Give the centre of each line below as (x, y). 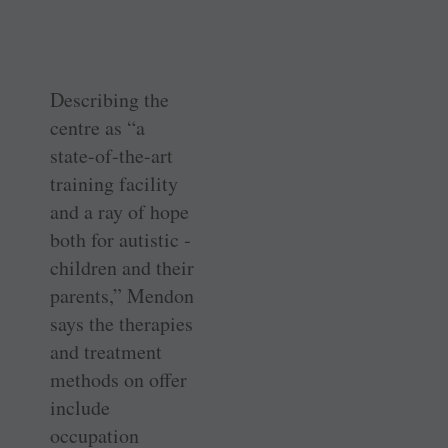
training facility (114, 184)
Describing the (109, 100)
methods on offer (118, 380)
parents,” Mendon (122, 296)
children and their (122, 268)
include (80, 408)
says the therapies (121, 324)
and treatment (106, 352)
